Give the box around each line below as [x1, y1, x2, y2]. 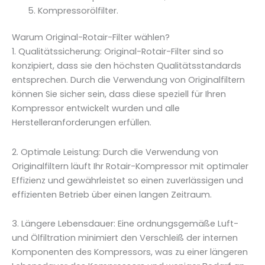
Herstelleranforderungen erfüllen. [12, 117, 151, 129]
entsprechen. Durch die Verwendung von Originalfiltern [12, 74, 245, 86]
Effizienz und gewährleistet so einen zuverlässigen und [12, 174, 243, 186]
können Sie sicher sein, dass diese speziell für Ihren [12, 88, 226, 101]
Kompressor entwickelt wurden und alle [12, 102, 180, 115]
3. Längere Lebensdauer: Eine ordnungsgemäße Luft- [12, 218, 238, 230]
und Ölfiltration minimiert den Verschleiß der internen [12, 232, 238, 244]
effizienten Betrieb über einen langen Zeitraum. [12, 188, 212, 201]
